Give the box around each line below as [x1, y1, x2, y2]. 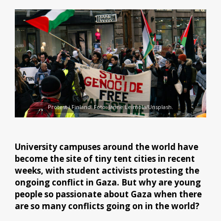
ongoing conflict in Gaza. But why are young [15, 176, 201, 188]
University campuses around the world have [15, 141, 198, 152]
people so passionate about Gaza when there [15, 188, 202, 200]
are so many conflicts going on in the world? [15, 200, 199, 212]
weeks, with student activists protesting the [15, 164, 199, 176]
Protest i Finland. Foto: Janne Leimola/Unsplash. [48, 103, 173, 111]
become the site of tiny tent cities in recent [15, 152, 195, 164]
